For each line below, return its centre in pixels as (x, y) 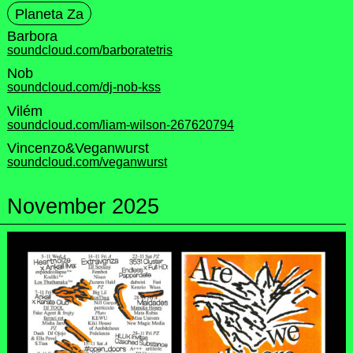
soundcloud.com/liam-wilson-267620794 (120, 124)
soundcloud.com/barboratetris (89, 50)
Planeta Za (49, 14)
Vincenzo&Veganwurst (78, 148)
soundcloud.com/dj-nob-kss (84, 87)
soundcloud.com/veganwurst (87, 162)
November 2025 (83, 206)
